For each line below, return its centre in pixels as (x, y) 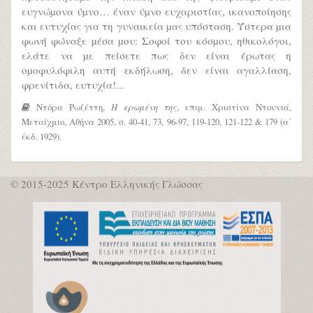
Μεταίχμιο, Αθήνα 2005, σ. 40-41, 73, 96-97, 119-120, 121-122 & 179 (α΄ (156, 122)
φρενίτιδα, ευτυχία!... (73, 84)
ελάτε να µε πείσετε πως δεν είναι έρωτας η (156, 55)
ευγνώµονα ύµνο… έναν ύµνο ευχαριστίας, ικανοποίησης (156, 11)
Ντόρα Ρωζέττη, (71, 107)
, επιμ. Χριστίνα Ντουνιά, (234, 107)
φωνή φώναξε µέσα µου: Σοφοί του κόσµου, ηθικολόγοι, (156, 40)
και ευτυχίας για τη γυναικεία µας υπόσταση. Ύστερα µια (156, 26)
